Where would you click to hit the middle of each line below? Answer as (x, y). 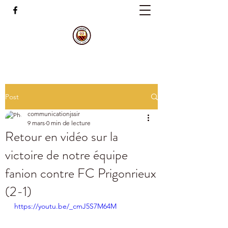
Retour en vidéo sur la (62, 137)
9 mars (36, 123)
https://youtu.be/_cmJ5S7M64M (65, 206)
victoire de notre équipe (66, 155)
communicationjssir (54, 114)
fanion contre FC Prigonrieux (81, 173)
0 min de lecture (68, 123)
